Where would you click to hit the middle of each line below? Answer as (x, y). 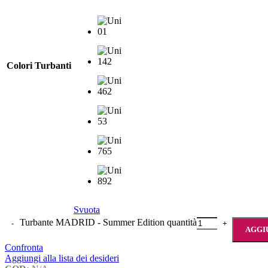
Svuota (87, 209)
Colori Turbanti (39, 65)
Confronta (24, 247)
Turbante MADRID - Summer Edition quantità (108, 222)
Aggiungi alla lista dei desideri (62, 258)
